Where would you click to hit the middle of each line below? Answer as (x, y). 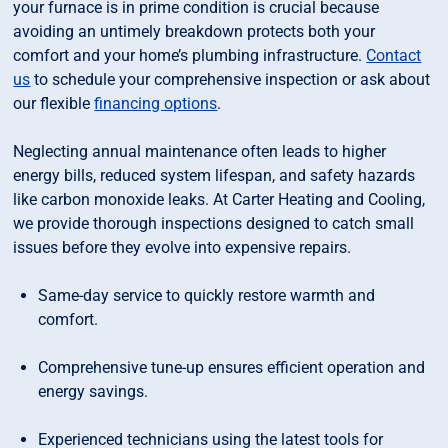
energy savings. (93, 392)
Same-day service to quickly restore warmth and (207, 296)
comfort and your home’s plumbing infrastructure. (190, 56)
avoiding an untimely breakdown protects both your (194, 32)
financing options (156, 104)
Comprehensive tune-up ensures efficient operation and (232, 368)
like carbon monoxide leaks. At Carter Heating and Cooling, (219, 200)
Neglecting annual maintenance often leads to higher (200, 152)
